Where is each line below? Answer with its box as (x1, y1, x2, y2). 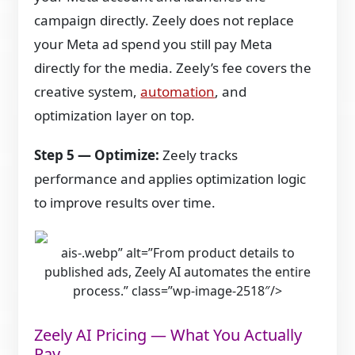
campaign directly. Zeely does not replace (34, 10, 295, 29)
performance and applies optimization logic (34, 169, 307, 188)
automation (140, 82, 216, 101)
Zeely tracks (159, 145, 239, 164)
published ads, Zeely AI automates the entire (44, 262, 311, 281)
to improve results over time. (34, 193, 216, 212)
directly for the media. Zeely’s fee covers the (34, 58, 312, 77)
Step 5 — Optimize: (34, 145, 160, 164)
